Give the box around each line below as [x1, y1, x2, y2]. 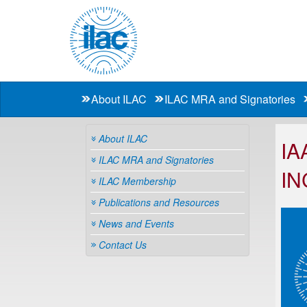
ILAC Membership [99, 174, 176, 188]
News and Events [99, 217, 174, 230]
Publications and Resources [99, 195, 219, 209]
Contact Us [99, 238, 147, 251]
